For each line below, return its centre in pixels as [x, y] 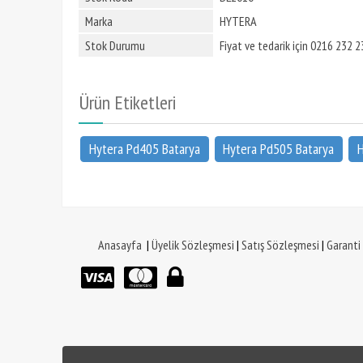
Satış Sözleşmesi [280, 245]
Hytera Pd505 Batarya [279, 149]
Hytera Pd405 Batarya [144, 149]
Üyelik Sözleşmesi [193, 245]
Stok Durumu [115, 45]
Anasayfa [120, 245]
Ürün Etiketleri [127, 102]
